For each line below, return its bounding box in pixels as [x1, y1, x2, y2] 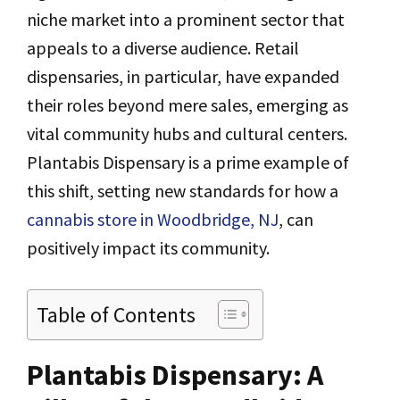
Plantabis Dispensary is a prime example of [27, 151, 349, 174]
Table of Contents [37, 301, 196, 329]
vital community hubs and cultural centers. [27, 122, 347, 146]
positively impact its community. [27, 237, 270, 260]
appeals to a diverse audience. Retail [27, 37, 299, 60]
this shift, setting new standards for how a [27, 179, 338, 203]
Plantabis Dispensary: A [27, 357, 323, 394]
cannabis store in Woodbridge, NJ [27, 208, 279, 231]
